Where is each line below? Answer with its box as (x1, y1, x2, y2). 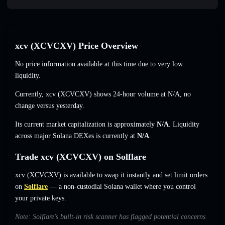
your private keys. (15, 194, 66, 202)
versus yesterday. (35, 102, 84, 110)
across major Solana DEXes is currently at (15, 132, 137, 140)
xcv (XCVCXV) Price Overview (15, 41, 138, 51)
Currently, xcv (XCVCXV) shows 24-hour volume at (15, 90, 168, 98)
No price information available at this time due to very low (15, 60, 183, 68)
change (15, 102, 35, 110)
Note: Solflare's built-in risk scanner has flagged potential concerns (15, 213, 205, 221)
